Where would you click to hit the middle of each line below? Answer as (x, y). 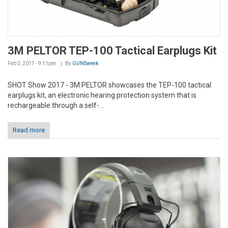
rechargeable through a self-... (56, 106)
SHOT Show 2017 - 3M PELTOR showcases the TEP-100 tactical (109, 85)
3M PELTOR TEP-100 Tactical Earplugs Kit (112, 51)
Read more (29, 130)
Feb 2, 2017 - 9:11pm (32, 64)
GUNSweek (85, 64)
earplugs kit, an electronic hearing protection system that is (102, 95)
